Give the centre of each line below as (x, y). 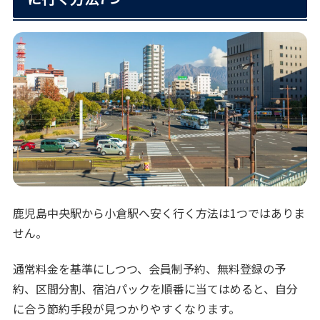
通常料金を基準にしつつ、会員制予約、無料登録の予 (150, 269)
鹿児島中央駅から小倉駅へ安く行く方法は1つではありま (159, 212)
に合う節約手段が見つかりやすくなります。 (127, 309)
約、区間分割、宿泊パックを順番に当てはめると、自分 (156, 289)
